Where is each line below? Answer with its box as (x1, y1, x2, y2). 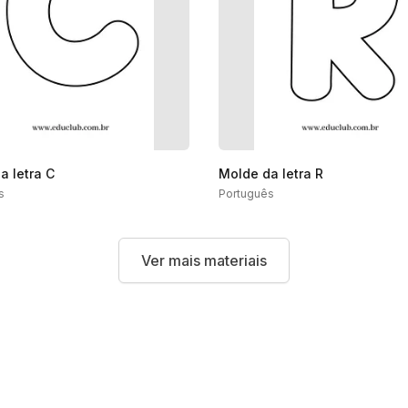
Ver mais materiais (141, 251, 267, 270)
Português (219, 187, 274, 200)
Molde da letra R (219, 166, 323, 181)
